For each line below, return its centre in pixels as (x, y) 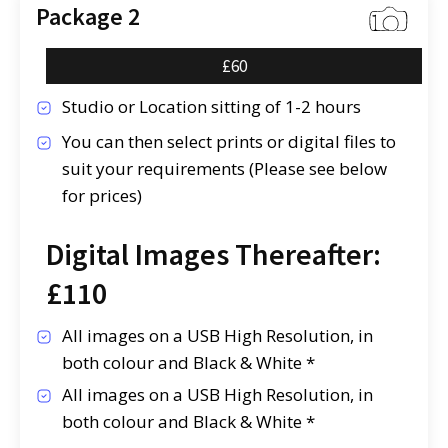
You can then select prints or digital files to (228, 141)
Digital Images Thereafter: (213, 253)
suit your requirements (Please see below (224, 168)
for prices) (101, 195)
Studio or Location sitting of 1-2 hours (211, 106)
